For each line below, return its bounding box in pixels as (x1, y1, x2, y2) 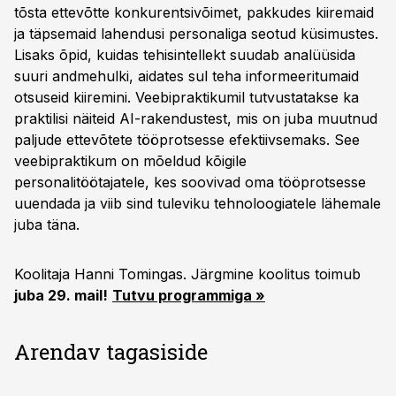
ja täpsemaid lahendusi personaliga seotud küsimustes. (14, 25, 378, 42)
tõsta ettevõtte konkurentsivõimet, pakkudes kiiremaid (14, 4, 374, 21)
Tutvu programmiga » (112, 286, 265, 304)
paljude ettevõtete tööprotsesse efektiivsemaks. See (14, 131, 360, 148)
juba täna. (14, 216, 80, 233)
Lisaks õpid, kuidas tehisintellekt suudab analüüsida (14, 46, 355, 64)
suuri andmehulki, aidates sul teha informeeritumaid (14, 67, 359, 85)
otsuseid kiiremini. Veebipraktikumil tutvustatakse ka (14, 88, 359, 106)
